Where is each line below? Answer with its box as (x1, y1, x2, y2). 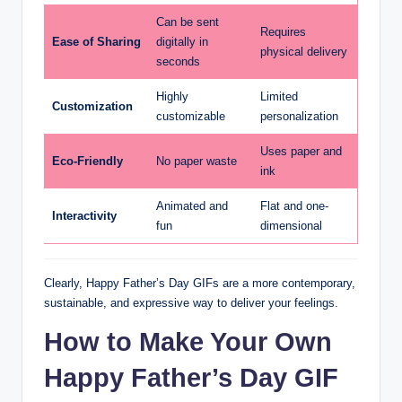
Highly (156, 90, 188, 104)
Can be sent (156, 15, 219, 30)
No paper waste (156, 154, 237, 169)
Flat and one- (260, 199, 328, 214)
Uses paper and (260, 144, 342, 159)
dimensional (260, 219, 322, 233)
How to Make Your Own (44, 328, 332, 357)
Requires (260, 25, 306, 39)
